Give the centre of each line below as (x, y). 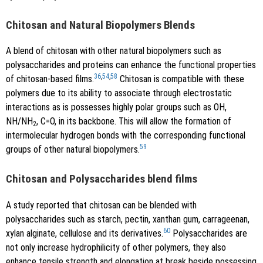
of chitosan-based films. (50, 79)
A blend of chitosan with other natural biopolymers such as (114, 51)
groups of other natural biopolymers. (73, 150)
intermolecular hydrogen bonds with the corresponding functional (126, 136)
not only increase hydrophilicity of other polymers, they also (116, 248)
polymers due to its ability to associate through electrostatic (119, 93)
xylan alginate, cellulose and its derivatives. (85, 234)
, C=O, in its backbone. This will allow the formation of (134, 122)
